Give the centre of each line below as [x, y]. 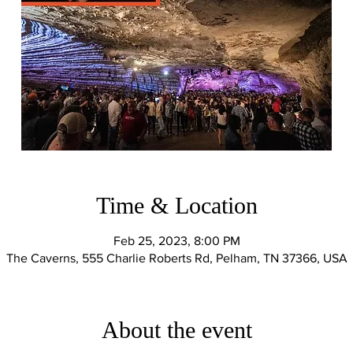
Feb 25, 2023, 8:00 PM [176, 241]
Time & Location [176, 205]
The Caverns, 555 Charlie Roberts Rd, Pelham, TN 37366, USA [176, 258]
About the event [176, 330]
